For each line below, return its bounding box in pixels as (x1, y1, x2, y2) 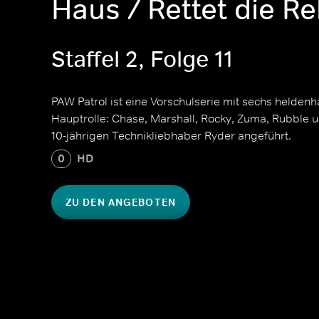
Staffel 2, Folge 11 (51, 45, 233, 74)
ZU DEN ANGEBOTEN (66, 196, 176, 209)
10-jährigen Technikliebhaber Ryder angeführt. (51, 128, 291, 142)
